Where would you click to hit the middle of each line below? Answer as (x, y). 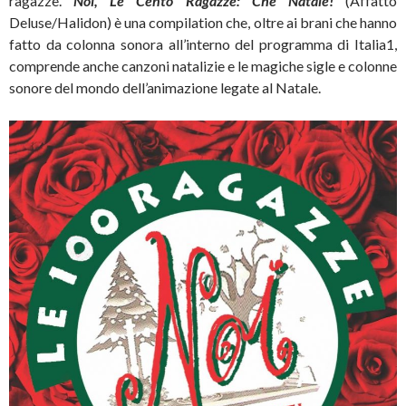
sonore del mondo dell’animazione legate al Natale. (165, 87)
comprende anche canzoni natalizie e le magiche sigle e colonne (203, 65)
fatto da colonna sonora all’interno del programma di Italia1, (203, 43)
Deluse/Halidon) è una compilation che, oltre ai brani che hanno (203, 22)
